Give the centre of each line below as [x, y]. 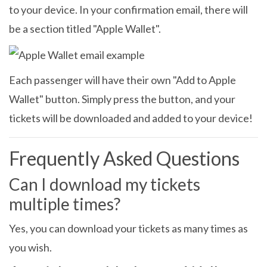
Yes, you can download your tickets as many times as [128, 229]
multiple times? [65, 204]
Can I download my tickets [105, 184]
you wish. [30, 248]
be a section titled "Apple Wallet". [85, 29]
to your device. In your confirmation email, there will [128, 10]
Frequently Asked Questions [124, 159]
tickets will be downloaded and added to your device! [131, 118]
